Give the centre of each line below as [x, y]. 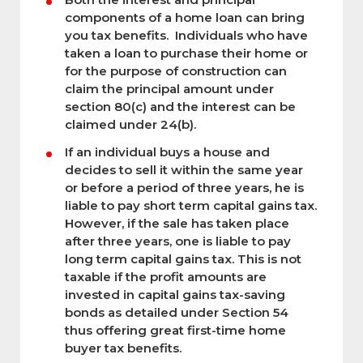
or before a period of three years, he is [184, 187]
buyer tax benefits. [123, 348]
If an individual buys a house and [167, 152]
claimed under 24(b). [130, 124]
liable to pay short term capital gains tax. [191, 205]
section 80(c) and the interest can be [180, 106]
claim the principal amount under [169, 88]
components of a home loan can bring [185, 17]
